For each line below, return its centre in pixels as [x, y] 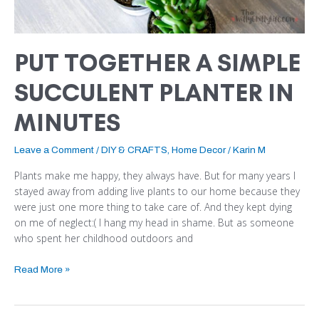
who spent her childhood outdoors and [104, 239]
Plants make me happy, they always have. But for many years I [155, 176]
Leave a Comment [54, 150]
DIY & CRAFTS [134, 150]
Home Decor [199, 150]
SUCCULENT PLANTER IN [154, 93]
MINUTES [67, 122]
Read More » [42, 269]
